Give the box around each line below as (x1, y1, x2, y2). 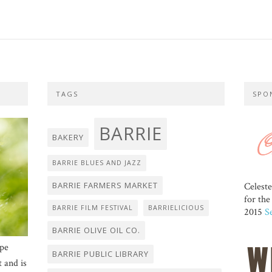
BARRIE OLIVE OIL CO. (52, 225, 140, 236)
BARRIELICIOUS (148, 203, 204, 212)
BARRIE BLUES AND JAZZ (52, 158, 141, 168)
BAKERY (52, 132, 84, 143)
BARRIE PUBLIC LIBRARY (52, 248, 149, 260)
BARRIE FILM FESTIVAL (52, 203, 133, 212)
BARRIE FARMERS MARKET (52, 180, 158, 191)
